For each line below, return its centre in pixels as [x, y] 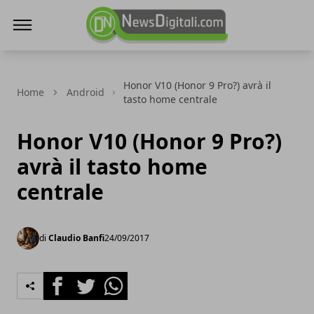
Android [86, 92]
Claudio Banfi [76, 238]
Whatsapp [126, 280]
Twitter [90, 280]
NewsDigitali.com [131, 53]
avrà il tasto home [112, 166]
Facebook [68, 280]
